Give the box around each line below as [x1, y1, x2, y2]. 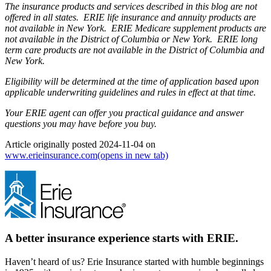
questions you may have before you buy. [5, 118, 157, 129]
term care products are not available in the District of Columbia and [5, 44, 264, 55]
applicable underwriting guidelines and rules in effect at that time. [5, 87, 256, 97]
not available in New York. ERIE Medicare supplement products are [5, 22, 266, 33]
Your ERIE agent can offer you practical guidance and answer [5, 107, 244, 118]
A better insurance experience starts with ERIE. [5, 232, 238, 245]
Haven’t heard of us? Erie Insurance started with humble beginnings [5, 256, 264, 267]
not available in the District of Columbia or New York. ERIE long [5, 33, 258, 44]
